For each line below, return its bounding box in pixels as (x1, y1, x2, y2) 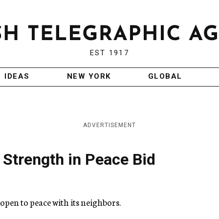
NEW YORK (66, 72, 111, 81)
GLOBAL (148, 72, 182, 81)
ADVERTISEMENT (83, 122, 136, 129)
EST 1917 (89, 48, 129, 58)
